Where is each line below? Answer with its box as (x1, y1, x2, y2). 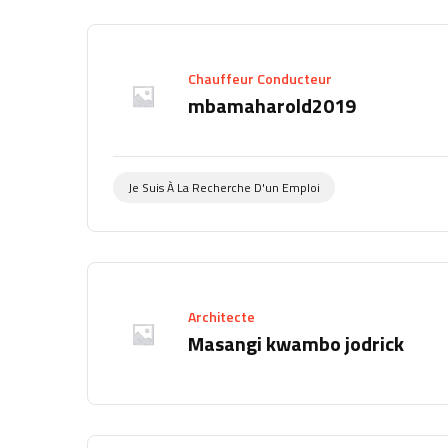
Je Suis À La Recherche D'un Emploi (128, 178, 320, 198)
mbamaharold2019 (188, 90, 356, 122)
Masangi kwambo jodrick (188, 328, 404, 360)
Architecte (188, 306, 255, 328)
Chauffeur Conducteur (188, 68, 332, 90)
